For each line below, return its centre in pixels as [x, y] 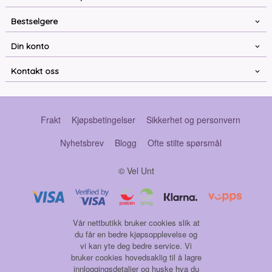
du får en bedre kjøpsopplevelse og [136, 234]
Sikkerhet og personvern [194, 119]
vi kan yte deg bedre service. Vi [136, 245]
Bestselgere [34, 21]
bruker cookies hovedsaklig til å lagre [136, 257]
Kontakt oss [35, 71]
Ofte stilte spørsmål [184, 142]
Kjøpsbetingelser [104, 119]
